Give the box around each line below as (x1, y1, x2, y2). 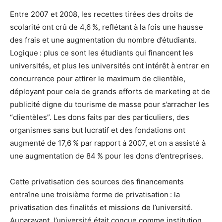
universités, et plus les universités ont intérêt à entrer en (10, 61, 210, 71)
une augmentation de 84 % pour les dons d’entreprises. (10, 151, 203, 161)
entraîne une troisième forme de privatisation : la (10, 190, 180, 200)
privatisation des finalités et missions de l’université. (10, 203, 193, 213)
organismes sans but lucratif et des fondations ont (10, 125, 185, 135)
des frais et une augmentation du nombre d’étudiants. (10, 35, 197, 45)
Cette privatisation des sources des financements (10, 177, 184, 187)
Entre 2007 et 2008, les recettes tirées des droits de (10, 9, 193, 19)
